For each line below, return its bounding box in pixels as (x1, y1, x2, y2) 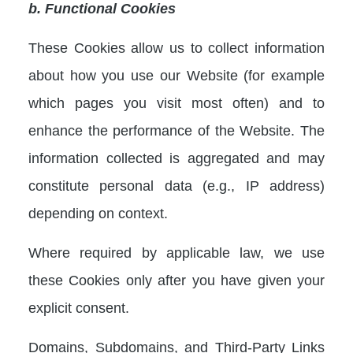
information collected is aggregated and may (28, 149, 325, 166)
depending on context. (28, 204, 168, 221)
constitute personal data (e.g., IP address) (28, 176, 325, 194)
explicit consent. (28, 299, 129, 316)
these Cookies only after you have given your (28, 271, 325, 288)
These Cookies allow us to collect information (28, 39, 325, 56)
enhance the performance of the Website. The (28, 121, 325, 139)
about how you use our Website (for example (28, 66, 325, 84)
